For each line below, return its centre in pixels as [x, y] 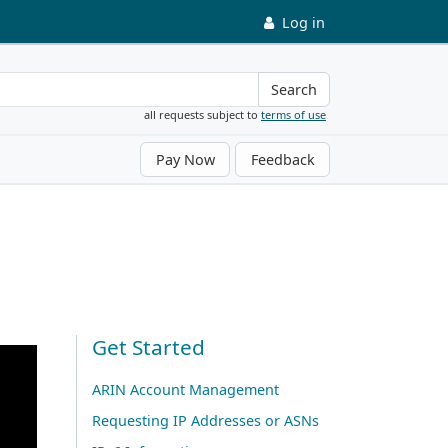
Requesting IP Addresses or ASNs [205, 420]
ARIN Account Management [185, 389]
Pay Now [185, 159]
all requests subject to [202, 114]
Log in [303, 22]
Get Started [148, 346]
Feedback [282, 159]
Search [294, 89]
